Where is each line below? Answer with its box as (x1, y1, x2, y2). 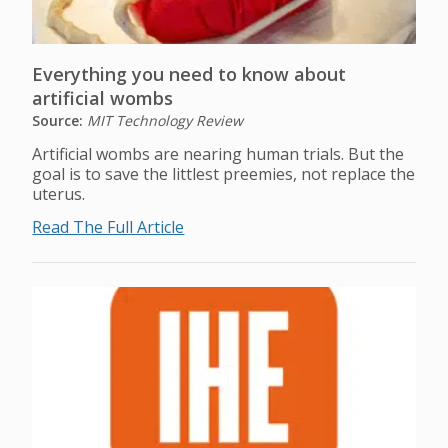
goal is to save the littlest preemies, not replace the (32, 163, 416, 185)
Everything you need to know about (32, 62, 347, 86)
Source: (32, 111, 88, 130)
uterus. (32, 183, 86, 205)
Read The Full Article (32, 216, 185, 238)
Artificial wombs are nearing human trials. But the (32, 143, 405, 165)
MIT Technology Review (87, 111, 244, 130)
